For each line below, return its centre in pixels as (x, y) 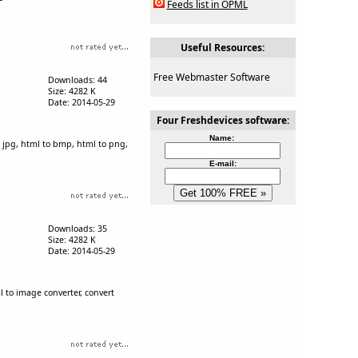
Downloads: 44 (77, 80)
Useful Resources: (223, 48)
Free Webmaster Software (211, 77)
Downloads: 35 (77, 228)
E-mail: (223, 163)
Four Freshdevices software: (223, 120)
